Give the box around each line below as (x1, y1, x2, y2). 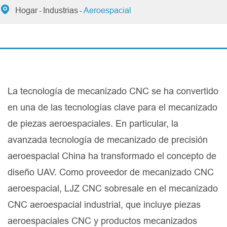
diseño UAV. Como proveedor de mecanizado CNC (8, 167, 214, 178)
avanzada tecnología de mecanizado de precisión (8, 134, 208, 145)
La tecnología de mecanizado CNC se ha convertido (8, 86, 218, 97)
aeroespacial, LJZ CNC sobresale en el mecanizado (8, 183, 218, 194)
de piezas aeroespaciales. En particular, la (8, 118, 178, 129)
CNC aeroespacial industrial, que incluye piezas (8, 199, 201, 210)
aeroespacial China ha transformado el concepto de (8, 150, 216, 162)
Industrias (43, 6, 78, 15)
